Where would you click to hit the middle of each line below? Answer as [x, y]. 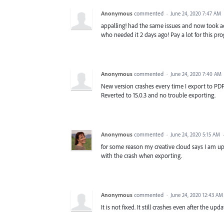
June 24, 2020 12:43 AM [197, 195]
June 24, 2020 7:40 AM [196, 74]
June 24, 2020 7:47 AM [196, 14]
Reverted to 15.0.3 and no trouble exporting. [158, 95]
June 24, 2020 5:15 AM [195, 135]
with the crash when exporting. [141, 156]
